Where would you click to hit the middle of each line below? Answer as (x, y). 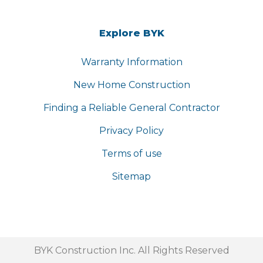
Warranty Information (131, 62)
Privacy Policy (131, 131)
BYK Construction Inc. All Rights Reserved (131, 251)
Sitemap (131, 177)
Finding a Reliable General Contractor (131, 108)
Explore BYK (131, 33)
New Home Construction (131, 85)
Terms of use (131, 154)
